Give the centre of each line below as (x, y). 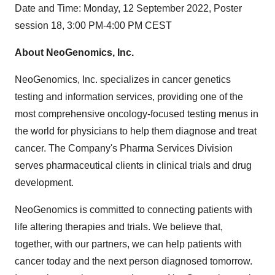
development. (44, 183)
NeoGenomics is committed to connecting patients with (134, 210)
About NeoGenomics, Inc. (74, 52)
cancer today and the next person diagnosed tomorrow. (134, 261)
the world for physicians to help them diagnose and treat (136, 131)
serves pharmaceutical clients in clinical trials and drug (133, 165)
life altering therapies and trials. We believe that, (119, 227)
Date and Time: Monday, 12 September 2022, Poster (128, 8)
